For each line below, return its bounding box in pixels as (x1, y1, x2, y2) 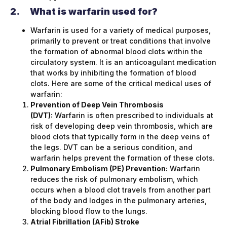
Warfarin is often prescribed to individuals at (53, 111, 213, 120)
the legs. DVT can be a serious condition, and (30, 143, 193, 152)
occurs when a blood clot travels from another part (30, 185, 211, 195)
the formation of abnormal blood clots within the (30, 47, 203, 56)
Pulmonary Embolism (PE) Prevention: (30, 164, 168, 173)
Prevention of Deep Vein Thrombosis (30, 100, 164, 109)
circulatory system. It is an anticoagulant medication (30, 58, 216, 67)
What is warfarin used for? (30, 6, 158, 17)
